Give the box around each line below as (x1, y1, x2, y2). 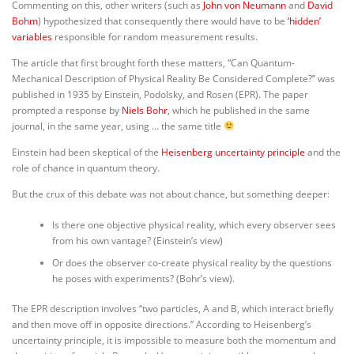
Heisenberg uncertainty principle (161, 145, 305, 160)
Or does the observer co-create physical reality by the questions (51, 255, 332, 269)
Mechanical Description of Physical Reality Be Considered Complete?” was (12, 71, 335, 85)
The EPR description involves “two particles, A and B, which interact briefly (12, 301, 333, 315)
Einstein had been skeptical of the (12, 145, 161, 160)
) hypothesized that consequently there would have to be (38, 13, 288, 28)
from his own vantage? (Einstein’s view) (51, 233, 223, 247)
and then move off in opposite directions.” (12, 317, 196, 331)
